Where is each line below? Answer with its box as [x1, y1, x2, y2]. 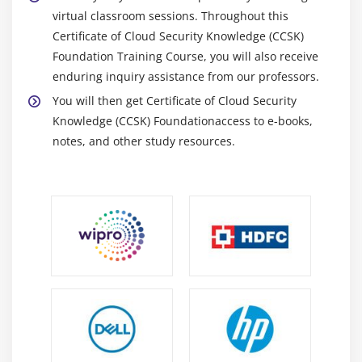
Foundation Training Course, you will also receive [53, 48, 318, 64]
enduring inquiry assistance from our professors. [53, 68, 319, 84]
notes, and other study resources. [53, 133, 235, 149]
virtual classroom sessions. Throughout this [53, 7, 288, 23]
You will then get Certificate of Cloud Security [53, 92, 297, 108]
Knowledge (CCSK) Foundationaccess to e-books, [53, 112, 313, 128]
